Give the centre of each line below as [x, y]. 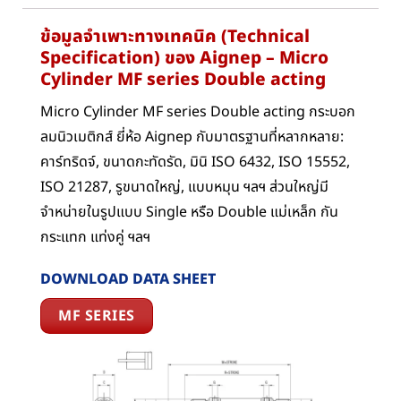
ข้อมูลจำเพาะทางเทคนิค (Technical [175, 37]
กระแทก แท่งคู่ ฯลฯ [95, 238]
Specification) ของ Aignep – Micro [184, 58]
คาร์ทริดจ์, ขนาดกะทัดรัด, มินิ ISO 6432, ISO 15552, [195, 162]
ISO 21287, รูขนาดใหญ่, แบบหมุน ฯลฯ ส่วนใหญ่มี [184, 188]
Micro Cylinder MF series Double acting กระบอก [198, 112]
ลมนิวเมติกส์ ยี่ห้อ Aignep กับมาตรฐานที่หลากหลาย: [192, 137]
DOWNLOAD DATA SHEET [128, 279]
